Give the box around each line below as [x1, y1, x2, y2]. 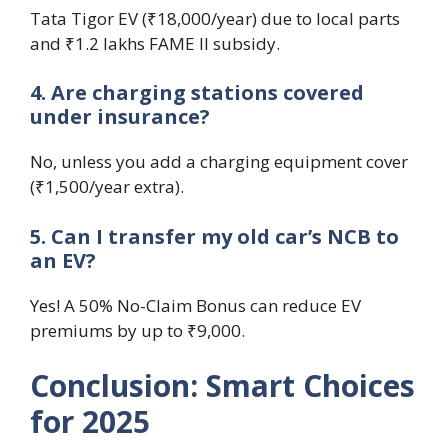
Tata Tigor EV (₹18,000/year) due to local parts [30, 6, 400, 30]
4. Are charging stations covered [30, 79, 364, 107]
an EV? [30, 246, 96, 274]
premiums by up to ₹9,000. [30, 318, 245, 342]
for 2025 [30, 401, 150, 443]
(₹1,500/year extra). [30, 175, 184, 199]
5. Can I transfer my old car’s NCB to [30, 222, 399, 250]
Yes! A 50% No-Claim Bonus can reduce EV [30, 293, 361, 317]
